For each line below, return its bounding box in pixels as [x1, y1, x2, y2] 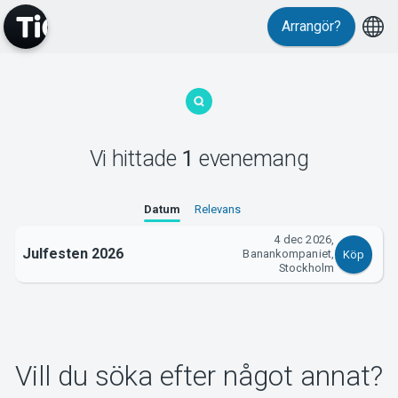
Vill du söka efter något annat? [15, 360, 383, 394]
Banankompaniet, [243, 247, 335, 261]
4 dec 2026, [274, 233, 335, 247]
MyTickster [131, 60, 267, 95]
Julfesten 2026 [21, 245, 123, 263]
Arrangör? [282, 18, 341, 35]
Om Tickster [124, 283, 274, 318]
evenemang [194, 145, 309, 171]
